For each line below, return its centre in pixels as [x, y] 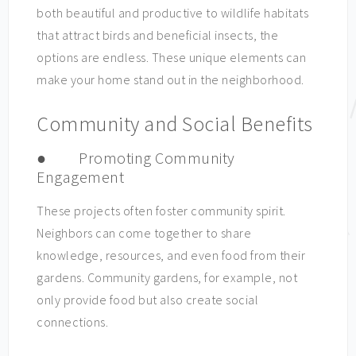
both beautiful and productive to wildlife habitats [172, 13]
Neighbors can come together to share [144, 233]
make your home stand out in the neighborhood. [170, 79]
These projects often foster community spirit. [161, 211]
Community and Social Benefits [175, 124]
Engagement [80, 177]
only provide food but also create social [147, 300]
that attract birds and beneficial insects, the [157, 35]
